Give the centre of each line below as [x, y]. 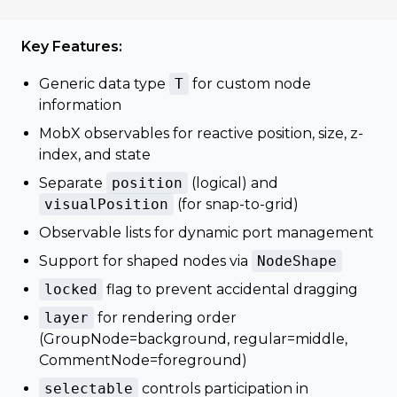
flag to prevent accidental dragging [230, 289]
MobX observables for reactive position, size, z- [201, 133]
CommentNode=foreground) [143, 360]
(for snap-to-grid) [236, 204]
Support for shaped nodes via [145, 261]
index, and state [95, 155]
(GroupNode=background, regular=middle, [193, 339]
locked [71, 289]
